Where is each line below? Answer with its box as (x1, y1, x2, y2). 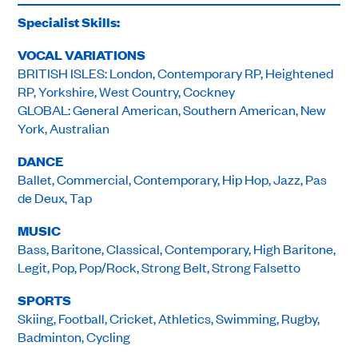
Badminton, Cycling (18, 328, 131, 346)
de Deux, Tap (18, 189, 93, 207)
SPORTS (18, 291, 72, 310)
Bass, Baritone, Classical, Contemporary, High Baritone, (18, 240, 336, 258)
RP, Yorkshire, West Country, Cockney (18, 82, 236, 101)
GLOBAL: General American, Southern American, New (18, 101, 327, 119)
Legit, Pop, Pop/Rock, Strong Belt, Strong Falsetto (18, 258, 301, 276)
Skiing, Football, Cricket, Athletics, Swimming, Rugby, (18, 309, 320, 328)
